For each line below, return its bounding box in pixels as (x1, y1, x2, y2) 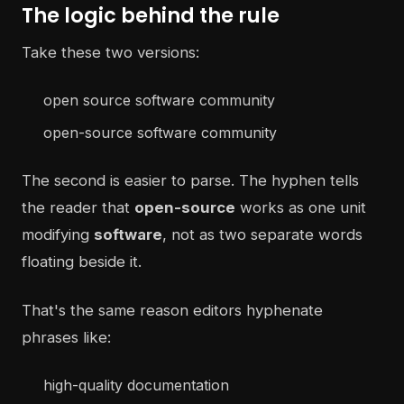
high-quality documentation (43, 376, 229, 395)
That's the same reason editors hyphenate (22, 301, 323, 320)
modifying (22, 225, 94, 244)
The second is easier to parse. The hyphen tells (22, 171, 359, 190)
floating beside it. (22, 252, 142, 271)
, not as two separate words (162, 225, 363, 244)
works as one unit (235, 198, 366, 217)
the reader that (22, 198, 134, 217)
